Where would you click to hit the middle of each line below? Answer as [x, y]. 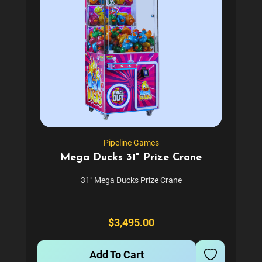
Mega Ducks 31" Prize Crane [131, 157]
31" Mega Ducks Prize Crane [131, 180]
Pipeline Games [131, 142]
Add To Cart [117, 254]
